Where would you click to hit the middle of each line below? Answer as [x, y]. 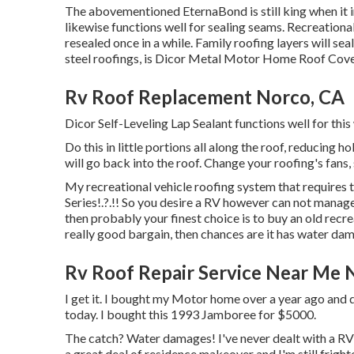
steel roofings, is [110, 58]
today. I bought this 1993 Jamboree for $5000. [190, 314]
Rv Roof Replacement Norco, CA [205, 97]
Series [81, 202]
